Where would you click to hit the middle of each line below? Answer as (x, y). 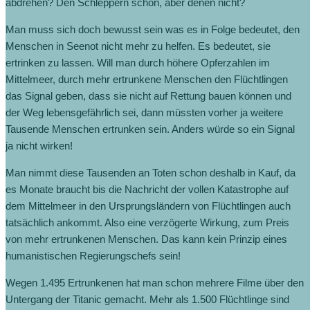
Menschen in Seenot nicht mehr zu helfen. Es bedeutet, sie (138, 46)
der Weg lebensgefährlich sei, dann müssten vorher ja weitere (144, 112)
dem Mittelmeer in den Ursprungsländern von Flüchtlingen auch (148, 206)
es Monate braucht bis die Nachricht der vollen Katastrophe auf (147, 189)
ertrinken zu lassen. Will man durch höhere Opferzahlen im (138, 62)
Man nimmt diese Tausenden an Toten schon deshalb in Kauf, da (151, 172)
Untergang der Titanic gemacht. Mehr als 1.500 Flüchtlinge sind (147, 299)
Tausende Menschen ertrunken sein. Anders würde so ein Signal (150, 129)
